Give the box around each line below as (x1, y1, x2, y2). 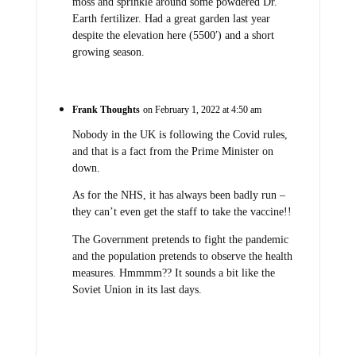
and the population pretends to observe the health (72, 250, 292, 262)
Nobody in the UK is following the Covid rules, (72, 128, 288, 141)
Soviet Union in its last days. (72, 283, 202, 296)
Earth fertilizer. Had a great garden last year (72, 12, 270, 25)
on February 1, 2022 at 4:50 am (142, 103, 261, 115)
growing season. (72, 45, 145, 58)
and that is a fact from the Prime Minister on (72, 145, 273, 157)
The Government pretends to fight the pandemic (72, 233, 288, 246)
